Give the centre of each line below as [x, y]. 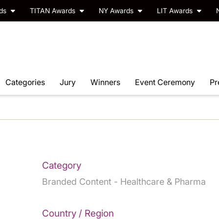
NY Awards [117, 11]
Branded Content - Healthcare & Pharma [124, 181]
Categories [25, 82]
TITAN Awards [54, 11]
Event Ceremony [165, 82]
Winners [105, 82]
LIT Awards [176, 11]
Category [61, 165]
